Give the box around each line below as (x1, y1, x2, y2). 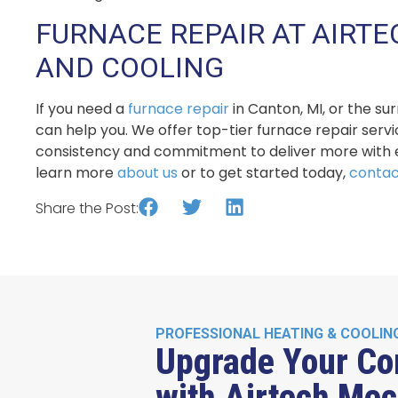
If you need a (36, 99, 128, 120)
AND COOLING (36, 51, 224, 85)
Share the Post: (36, 197, 139, 219)
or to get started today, (178, 163, 349, 184)
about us (117, 163, 178, 184)
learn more (36, 163, 117, 184)
